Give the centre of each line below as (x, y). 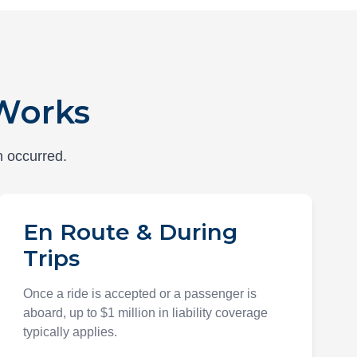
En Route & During (131, 232)
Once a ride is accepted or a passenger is (140, 294)
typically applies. (71, 332)
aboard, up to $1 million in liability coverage (146, 313)
